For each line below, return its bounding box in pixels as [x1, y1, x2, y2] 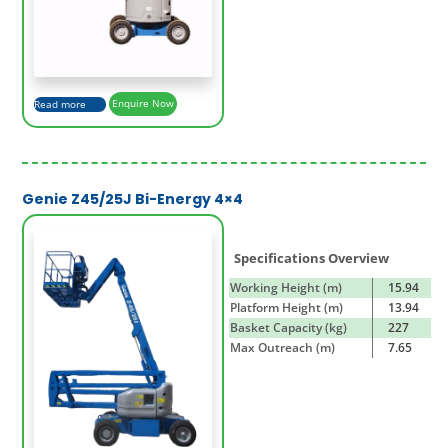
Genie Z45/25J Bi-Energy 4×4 [22, 189, 243, 210]
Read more [34, 96, 86, 111]
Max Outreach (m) [230, 339, 335, 357]
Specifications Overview [234, 249, 389, 268]
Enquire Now [112, 96, 174, 111]
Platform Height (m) [230, 299, 343, 317]
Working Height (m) [230, 279, 342, 297]
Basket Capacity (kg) [230, 319, 347, 337]
